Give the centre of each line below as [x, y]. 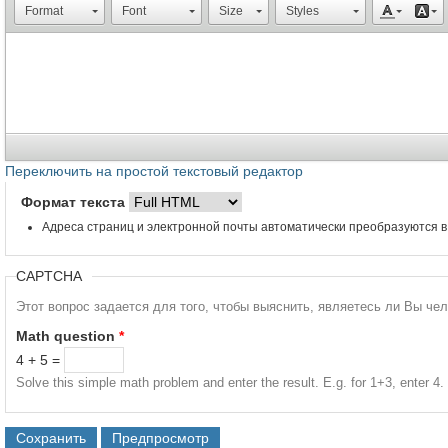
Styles [302, 10]
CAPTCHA [49, 275]
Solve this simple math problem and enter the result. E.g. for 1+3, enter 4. [230, 382]
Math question [67, 335]
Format [44, 10]
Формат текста [75, 201]
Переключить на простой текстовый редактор [154, 170]
